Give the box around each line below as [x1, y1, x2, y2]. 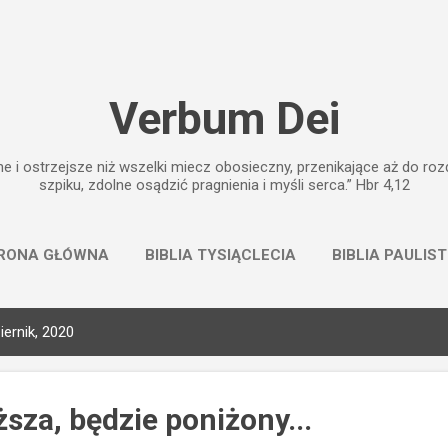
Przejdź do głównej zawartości [123, 16, 325, 34]
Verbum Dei [108, 92, 340, 145]
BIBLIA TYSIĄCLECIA [145, 246, 296, 264]
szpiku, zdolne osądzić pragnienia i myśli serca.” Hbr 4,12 [38, 176, 410, 194]
